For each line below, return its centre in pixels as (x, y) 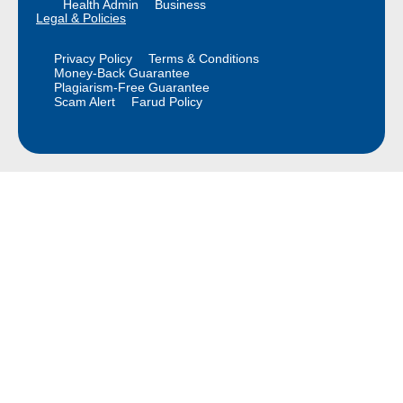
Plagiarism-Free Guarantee (132, 87)
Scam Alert (85, 101)
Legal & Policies (81, 18)
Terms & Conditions (204, 58)
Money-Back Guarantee (122, 72)
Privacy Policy (93, 58)
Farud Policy (167, 101)
